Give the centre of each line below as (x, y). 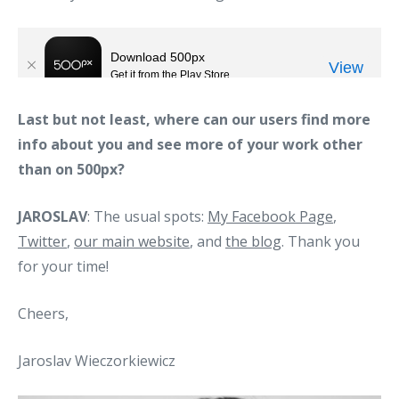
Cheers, (43, 313)
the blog (253, 241)
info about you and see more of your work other (190, 144)
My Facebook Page (270, 216)
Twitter (42, 241)
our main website (132, 241)
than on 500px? (71, 169)
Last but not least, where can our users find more (194, 119)
